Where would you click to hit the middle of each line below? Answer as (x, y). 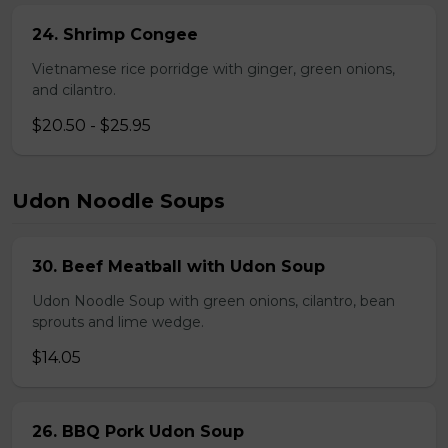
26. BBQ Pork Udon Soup (138, 431)
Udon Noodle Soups (118, 201)
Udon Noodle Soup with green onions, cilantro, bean (213, 301)
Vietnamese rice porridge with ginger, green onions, (213, 69)
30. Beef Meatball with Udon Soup (178, 266)
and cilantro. (74, 90)
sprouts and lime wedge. (118, 322)
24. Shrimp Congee (115, 34)
